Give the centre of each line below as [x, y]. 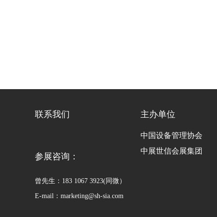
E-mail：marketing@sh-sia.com [79, 196]
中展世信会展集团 [171, 151]
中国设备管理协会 [171, 135]
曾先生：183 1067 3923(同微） [80, 181]
